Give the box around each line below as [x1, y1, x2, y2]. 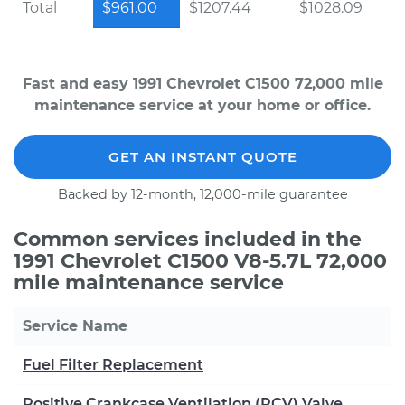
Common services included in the [14, 227, 362, 251]
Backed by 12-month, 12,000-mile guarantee [57, 186, 348, 202]
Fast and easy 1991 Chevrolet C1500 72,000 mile [22, 75, 383, 92]
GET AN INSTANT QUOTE [108, 148, 297, 165]
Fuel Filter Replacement [23, 356, 203, 373]
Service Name [23, 317, 127, 334]
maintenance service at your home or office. [34, 97, 371, 114]
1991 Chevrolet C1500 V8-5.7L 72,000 [14, 249, 387, 273]
